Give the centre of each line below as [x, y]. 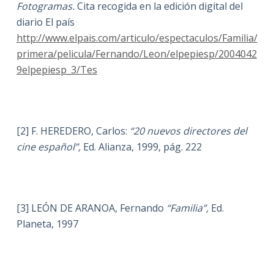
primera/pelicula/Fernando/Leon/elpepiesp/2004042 [136, 54]
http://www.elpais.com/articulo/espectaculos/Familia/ [137, 38]
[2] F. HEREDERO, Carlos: [73, 131]
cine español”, [50, 147]
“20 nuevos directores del [188, 131]
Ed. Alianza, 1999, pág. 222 [142, 147]
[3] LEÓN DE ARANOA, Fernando [91, 208]
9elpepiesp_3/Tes [57, 70]
